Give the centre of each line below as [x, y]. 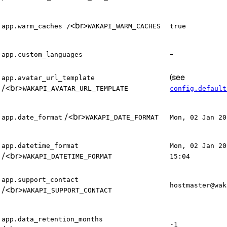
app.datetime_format [40, 145]
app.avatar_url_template [48, 78]
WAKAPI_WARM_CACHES [124, 26]
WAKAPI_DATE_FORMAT [122, 117]
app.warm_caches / [36, 26]
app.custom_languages [42, 54]
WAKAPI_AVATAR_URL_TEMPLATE [75, 88]
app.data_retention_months [52, 219]
